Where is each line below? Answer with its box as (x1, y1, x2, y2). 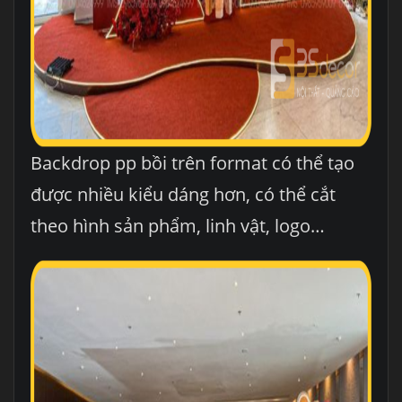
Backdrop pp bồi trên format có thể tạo (30, 151, 354, 176)
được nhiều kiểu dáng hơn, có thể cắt (30, 182, 336, 207)
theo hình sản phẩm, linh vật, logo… (30, 214, 325, 239)
